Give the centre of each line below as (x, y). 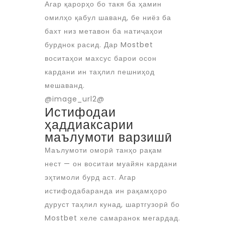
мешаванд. (65, 85)
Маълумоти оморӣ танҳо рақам (103, 150)
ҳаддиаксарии (89, 125)
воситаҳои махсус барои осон (101, 58)
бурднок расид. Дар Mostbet (99, 45)
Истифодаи (80, 112)
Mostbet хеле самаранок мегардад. (113, 218)
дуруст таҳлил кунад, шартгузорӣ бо (112, 204)
